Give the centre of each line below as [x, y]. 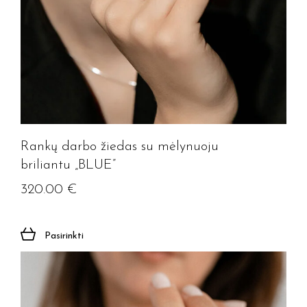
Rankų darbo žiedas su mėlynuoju [120, 147]
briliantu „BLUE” [68, 165]
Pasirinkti [64, 236]
